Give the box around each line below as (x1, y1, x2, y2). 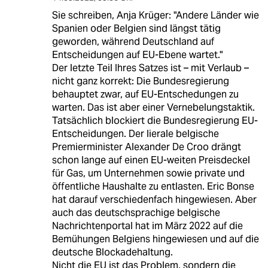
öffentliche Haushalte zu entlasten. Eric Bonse (51, 180, 254, 193)
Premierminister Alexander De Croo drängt (51, 141, 241, 154)
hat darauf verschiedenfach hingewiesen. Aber (51, 193, 257, 206)
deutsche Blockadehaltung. (51, 246, 173, 259)
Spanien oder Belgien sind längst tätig (51, 22, 221, 35)
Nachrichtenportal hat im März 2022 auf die (51, 220, 243, 233)
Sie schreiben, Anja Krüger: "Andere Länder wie (51, 9, 259, 22)
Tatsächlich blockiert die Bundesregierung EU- (51, 114, 258, 127)
